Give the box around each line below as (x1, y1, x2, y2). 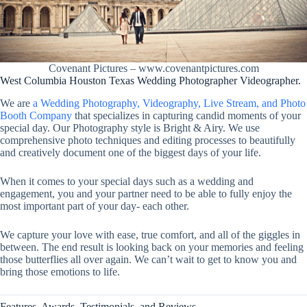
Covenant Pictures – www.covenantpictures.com (48, 62, 259, 75)
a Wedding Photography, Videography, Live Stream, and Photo (33, 97, 306, 109)
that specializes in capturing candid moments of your (72, 109, 301, 121)
